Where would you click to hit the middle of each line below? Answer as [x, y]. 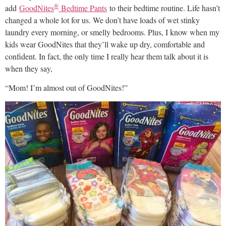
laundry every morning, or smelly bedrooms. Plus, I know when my [112, 32]
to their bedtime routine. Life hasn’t [163, 8]
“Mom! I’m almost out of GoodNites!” [66, 88]
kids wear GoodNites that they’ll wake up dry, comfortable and [105, 44]
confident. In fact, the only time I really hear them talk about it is [107, 56]
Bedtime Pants [84, 8]
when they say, [29, 69]
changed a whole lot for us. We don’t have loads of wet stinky [102, 20]
